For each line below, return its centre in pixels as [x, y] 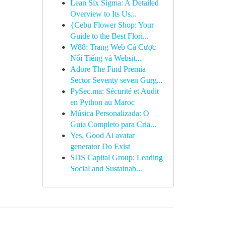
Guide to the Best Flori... [109, 36]
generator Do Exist [100, 146]
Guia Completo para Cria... [113, 124]
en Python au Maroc [102, 102]
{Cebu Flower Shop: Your [112, 25]
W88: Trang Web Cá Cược [113, 47]
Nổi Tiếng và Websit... [106, 58]
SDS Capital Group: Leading [116, 157]
